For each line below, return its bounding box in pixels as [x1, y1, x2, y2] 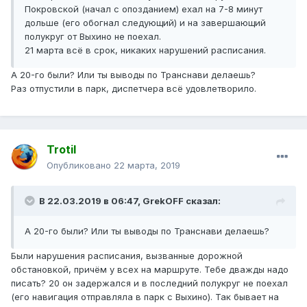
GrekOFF [143, 195, 184, 207]
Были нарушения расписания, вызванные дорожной [11, 250, 243, 262]
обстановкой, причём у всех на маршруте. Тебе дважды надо [11, 264, 288, 275]
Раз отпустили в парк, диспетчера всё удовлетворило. [11, 83, 256, 95]
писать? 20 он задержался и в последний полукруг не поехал [11, 278, 288, 289]
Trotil [47, 143, 76, 157]
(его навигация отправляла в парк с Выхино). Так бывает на [11, 291, 279, 303]
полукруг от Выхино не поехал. [25, 31, 161, 42]
